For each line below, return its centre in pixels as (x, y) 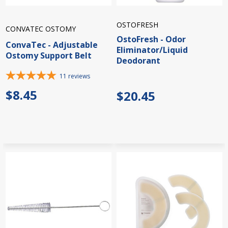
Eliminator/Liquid (152, 50)
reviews (79, 76)
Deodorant (138, 61)
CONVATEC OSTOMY (41, 29)
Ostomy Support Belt (49, 55)
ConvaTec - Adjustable (52, 45)
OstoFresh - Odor (151, 39)
